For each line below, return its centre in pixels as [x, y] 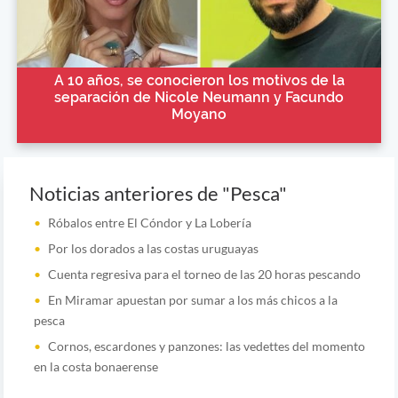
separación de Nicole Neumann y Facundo [199, 98]
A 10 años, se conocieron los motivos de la [199, 81]
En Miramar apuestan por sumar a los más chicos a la [192, 299]
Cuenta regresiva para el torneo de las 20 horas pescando [204, 274]
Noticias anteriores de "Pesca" [158, 193]
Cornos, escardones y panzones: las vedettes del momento [206, 346]
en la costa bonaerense [96, 366]
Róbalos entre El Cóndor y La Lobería [149, 222]
